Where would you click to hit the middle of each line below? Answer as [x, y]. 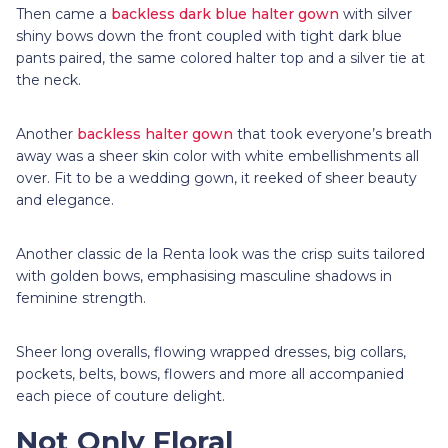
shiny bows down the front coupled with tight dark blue [209, 35]
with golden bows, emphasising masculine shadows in [204, 275]
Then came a [63, 13]
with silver [375, 13]
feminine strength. [83, 297]
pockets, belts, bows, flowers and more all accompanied [210, 373]
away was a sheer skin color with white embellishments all [217, 155]
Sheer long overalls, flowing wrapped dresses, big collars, [211, 351]
